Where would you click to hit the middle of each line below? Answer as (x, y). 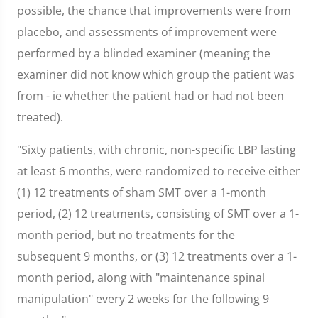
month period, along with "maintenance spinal (141, 278)
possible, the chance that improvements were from (154, 11)
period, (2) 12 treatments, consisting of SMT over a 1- (158, 214)
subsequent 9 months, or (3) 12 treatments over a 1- (157, 256)
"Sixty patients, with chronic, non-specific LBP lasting (157, 150)
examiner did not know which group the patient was (156, 75)
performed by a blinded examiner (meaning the (144, 53)
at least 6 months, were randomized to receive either (159, 171)
